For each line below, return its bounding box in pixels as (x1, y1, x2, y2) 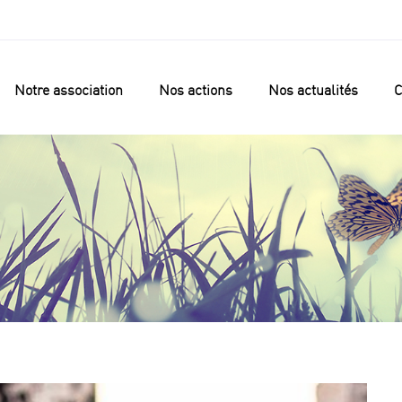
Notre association (14, 81, 123, 98)
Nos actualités (268, 81, 358, 98)
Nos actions (159, 81, 232, 98)
